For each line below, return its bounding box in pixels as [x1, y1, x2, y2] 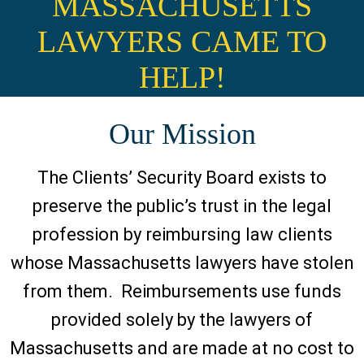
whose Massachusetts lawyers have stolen [10, 253, 354, 273]
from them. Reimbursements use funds [23, 281, 341, 301]
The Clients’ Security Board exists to [37, 167, 327, 188]
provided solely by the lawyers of [51, 310, 313, 330]
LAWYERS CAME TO [37, 24, 327, 58]
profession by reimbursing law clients [32, 224, 332, 245]
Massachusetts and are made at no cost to [10, 338, 354, 358]
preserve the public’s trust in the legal [32, 196, 331, 216]
